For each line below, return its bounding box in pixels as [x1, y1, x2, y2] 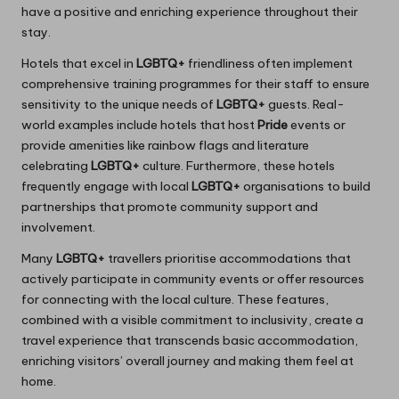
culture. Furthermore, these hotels [140, 158, 335, 175]
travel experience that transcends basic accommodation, [21, 332, 358, 349]
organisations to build [240, 178, 370, 195]
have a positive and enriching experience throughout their [21, 4, 358, 20]
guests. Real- [265, 96, 345, 113]
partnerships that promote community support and [21, 199, 318, 216]
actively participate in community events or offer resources [21, 271, 364, 288]
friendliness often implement [185, 55, 353, 72]
